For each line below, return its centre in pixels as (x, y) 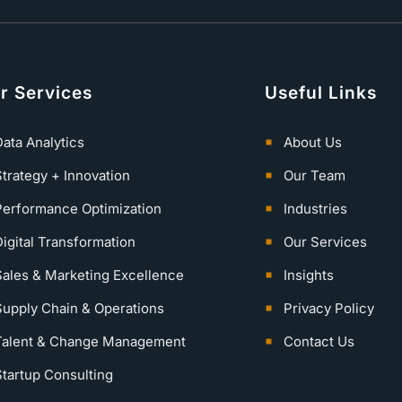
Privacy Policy (328, 308)
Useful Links (321, 92)
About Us (312, 142)
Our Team (314, 175)
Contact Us (319, 341)
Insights (308, 275)
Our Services (325, 241)
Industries (315, 208)
